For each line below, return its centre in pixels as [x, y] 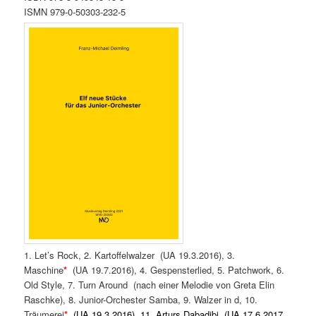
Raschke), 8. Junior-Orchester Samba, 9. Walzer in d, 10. [141, 300]
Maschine [44, 270]
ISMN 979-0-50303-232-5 [75, 11]
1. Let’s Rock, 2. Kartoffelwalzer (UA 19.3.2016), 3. [130, 255]
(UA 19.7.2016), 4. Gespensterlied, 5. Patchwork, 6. [176, 270]
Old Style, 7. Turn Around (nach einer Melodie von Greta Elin [150, 285]
